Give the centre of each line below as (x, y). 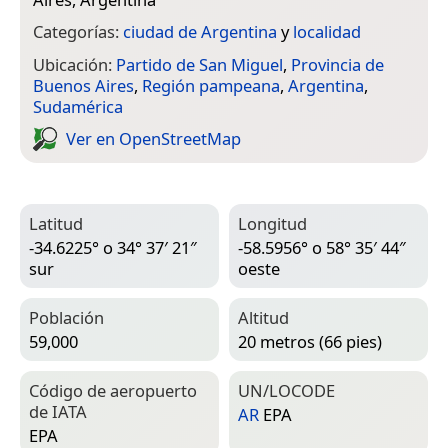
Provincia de (337, 64)
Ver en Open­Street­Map (153, 139)
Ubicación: (74, 64)
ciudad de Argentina (200, 32)
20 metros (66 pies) (310, 341)
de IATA (58, 411)
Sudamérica (78, 106)
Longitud (272, 223)
